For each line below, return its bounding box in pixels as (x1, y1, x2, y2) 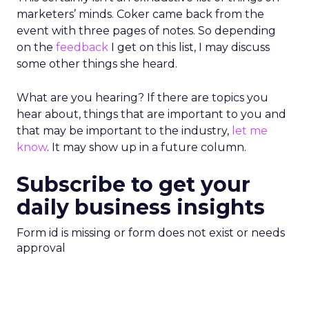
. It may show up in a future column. (47, 141, 246, 154)
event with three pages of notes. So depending (17, 24, 276, 37)
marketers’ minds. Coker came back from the (17, 8, 264, 21)
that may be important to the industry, (17, 124, 232, 137)
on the (17, 41, 56, 54)
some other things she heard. (17, 57, 177, 70)
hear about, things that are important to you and (17, 108, 286, 121)
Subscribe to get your (17, 172, 250, 197)
